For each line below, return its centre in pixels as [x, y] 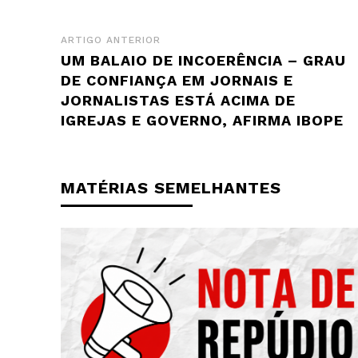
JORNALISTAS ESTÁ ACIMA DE [178, 100]
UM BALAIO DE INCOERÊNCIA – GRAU [203, 60]
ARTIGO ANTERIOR [111, 40]
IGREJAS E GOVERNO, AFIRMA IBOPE [202, 120]
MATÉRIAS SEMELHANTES [171, 187]
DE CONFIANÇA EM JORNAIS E [177, 80]
